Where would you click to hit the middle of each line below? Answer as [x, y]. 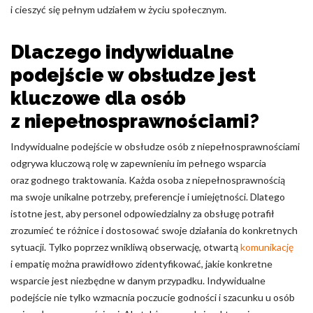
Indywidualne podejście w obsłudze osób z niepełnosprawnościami [155, 146]
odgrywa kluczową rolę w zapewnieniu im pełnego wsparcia [138, 163]
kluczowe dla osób [98, 98]
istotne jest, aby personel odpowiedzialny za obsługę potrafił [143, 213]
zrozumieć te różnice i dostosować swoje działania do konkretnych [154, 230]
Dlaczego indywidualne [122, 52]
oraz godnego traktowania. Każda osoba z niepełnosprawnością [148, 180]
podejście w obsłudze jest [133, 75]
